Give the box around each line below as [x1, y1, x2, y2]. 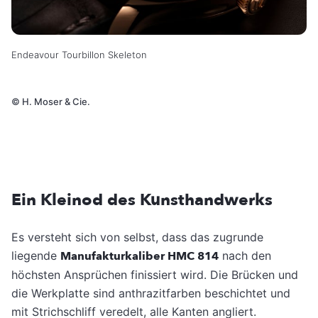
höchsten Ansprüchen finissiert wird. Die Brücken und [11, 267, 298, 282]
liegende [11, 248, 60, 263]
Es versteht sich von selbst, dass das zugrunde [11, 229, 263, 244]
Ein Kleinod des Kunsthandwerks [11, 188, 273, 211]
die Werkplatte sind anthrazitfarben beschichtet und [11, 285, 290, 300]
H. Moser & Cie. [20, 95, 90, 107]
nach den [219, 248, 271, 263]
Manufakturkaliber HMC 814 [60, 248, 219, 264]
